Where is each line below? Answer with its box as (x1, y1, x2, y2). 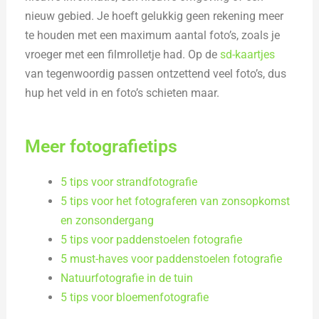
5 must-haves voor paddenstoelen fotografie (60, 252, 282, 266)
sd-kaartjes (220, 48, 276, 62)
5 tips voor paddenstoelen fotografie (60, 233, 242, 247)
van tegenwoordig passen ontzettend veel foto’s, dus (25, 67, 287, 81)
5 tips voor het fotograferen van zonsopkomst (60, 194, 290, 209)
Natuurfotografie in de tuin (60, 271, 193, 286)
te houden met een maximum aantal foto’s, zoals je (25, 28, 281, 43)
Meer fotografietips (25, 136, 178, 157)
